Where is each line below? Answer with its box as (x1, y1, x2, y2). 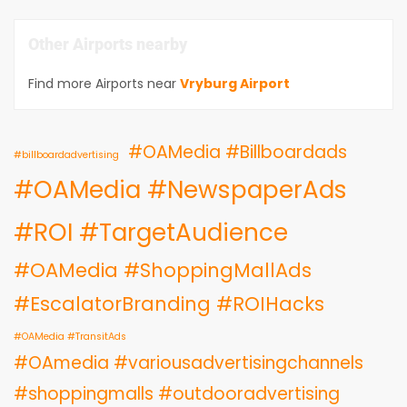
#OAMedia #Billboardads (128, 139, 347, 164)
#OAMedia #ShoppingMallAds (14, 256, 312, 283)
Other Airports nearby (28, 34, 187, 54)
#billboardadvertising (14, 147, 119, 162)
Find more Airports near (28, 74, 176, 93)
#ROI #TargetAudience (14, 214, 288, 249)
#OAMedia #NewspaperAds (14, 172, 347, 206)
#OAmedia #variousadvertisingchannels (14, 350, 363, 375)
